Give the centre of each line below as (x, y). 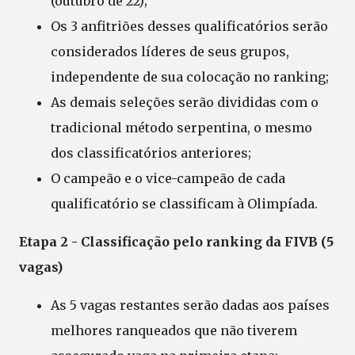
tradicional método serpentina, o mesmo (181, 127)
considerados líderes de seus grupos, (170, 51)
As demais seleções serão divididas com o (185, 102)
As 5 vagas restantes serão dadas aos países (190, 305)
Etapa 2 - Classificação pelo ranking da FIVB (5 (176, 241)
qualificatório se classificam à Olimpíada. (184, 203)
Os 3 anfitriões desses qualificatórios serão (189, 26)
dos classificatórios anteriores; (151, 153)
